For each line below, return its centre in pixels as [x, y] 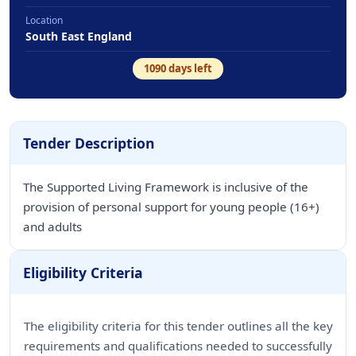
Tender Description [89, 143]
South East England [79, 36]
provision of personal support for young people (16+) [171, 207]
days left [189, 68]
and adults [52, 226]
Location [44, 20]
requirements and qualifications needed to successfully [178, 346]
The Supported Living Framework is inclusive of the [166, 187]
